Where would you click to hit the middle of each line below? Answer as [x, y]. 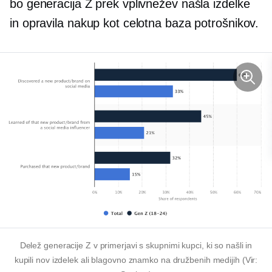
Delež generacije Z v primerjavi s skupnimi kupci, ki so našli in [136, 246]
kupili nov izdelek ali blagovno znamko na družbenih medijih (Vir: [136, 260]
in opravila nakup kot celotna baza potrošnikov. [134, 23]
